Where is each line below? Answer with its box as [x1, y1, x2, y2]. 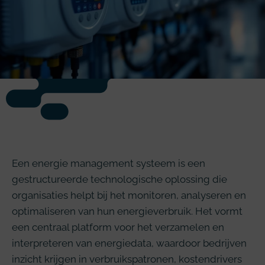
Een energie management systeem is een [12, 157, 205, 169]
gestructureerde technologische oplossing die [12, 173, 227, 185]
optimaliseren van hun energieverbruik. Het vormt [12, 205, 243, 217]
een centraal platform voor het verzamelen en [12, 221, 224, 233]
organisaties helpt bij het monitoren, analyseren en [12, 189, 246, 201]
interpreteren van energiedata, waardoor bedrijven [12, 237, 247, 249]
